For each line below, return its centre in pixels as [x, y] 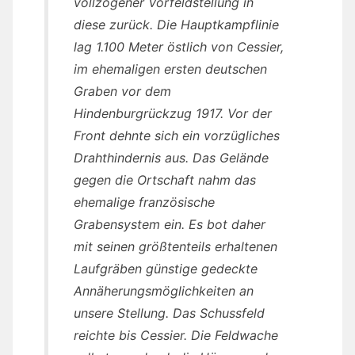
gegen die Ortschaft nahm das [165, 180]
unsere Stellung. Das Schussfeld [169, 313]
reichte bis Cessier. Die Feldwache [176, 336]
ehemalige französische [144, 202]
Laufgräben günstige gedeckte [166, 269]
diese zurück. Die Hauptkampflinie [176, 25]
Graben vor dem [122, 92]
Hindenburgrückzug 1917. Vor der [173, 114]
